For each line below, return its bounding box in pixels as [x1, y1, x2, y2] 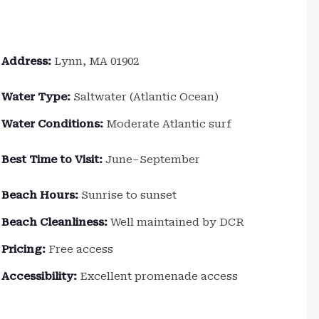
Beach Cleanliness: [1, 216, 108, 229]
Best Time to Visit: [1, 153, 103, 166]
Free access [46, 243, 114, 256]
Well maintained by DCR [108, 216, 245, 229]
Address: [1, 55, 52, 68]
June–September [103, 153, 201, 166]
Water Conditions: [1, 117, 104, 130]
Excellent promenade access [77, 270, 239, 283]
